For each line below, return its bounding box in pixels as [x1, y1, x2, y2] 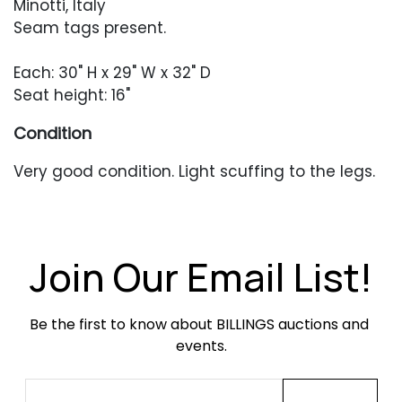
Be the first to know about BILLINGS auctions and [30, 314, 369, 335]
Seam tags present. [13, 17, 166, 39]
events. [175, 336, 227, 356]
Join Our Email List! [30, 250, 372, 303]
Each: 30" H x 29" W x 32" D [13, 62, 211, 83]
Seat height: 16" [13, 84, 135, 106]
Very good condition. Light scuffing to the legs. [13, 161, 375, 182]
